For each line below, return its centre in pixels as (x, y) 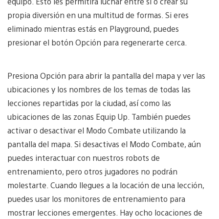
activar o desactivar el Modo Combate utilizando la (97, 130)
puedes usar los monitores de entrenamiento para (96, 198)
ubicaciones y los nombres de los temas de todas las (99, 89)
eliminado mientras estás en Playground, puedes (93, 28)
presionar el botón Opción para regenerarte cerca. (98, 42)
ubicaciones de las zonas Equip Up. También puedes (99, 116)
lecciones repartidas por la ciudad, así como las (89, 103)
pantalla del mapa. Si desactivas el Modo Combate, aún (104, 144)
